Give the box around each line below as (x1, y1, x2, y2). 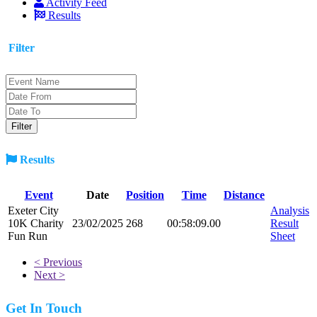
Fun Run (8, 229, 47, 242)
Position (126, 188, 164, 201)
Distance (224, 188, 265, 201)
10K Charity (8, 217, 64, 229)
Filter (6, 41, 35, 54)
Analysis (270, 204, 309, 217)
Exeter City (8, 204, 59, 217)
